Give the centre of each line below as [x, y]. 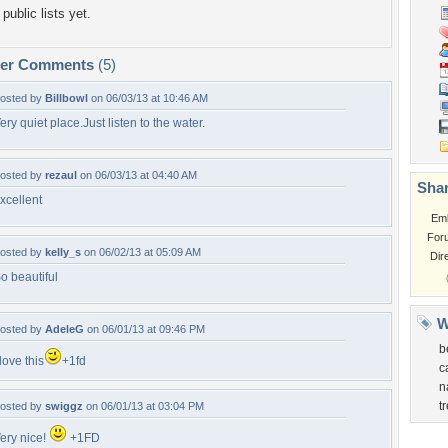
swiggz [64, 406]
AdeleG [64, 329]
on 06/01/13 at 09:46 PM [144, 329]
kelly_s [63, 252]
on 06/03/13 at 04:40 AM [137, 175]
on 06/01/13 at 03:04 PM [143, 406]
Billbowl [66, 98]
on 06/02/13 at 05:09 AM [141, 252]
